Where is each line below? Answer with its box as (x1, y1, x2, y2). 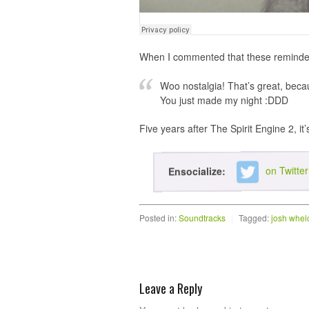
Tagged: (239, 212, 269, 224)
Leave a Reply (139, 279, 202, 298)
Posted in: (139, 212, 177, 224)
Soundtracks (179, 212, 226, 224)
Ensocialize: (168, 163, 229, 179)
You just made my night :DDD (160, 93, 288, 107)
